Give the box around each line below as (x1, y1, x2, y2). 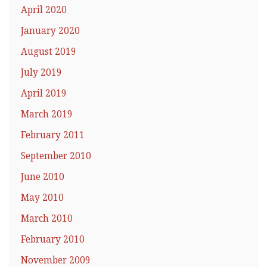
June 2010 (21, 172, 64, 183)
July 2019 (21, 67, 62, 79)
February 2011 (21, 130, 85, 141)
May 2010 (21, 193, 64, 204)
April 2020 (21, 5, 67, 16)
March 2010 (21, 213, 73, 225)
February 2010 (21, 234, 85, 246)
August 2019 (21, 46, 76, 58)
